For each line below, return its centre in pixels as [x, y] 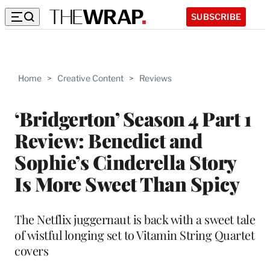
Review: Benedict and [108, 140]
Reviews [155, 78]
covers [31, 250]
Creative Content [90, 78]
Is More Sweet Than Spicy [127, 183]
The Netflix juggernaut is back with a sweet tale [135, 219]
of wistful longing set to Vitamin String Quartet [134, 234]
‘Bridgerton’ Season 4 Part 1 [133, 118]
